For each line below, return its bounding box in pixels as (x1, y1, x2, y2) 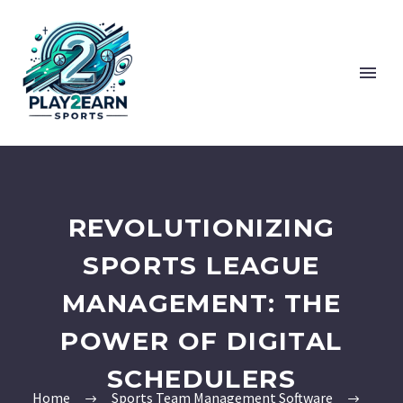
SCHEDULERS (107, 363, 296, 394)
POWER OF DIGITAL (60, 326, 343, 356)
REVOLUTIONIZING (67, 212, 336, 243)
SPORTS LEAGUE (83, 250, 320, 281)
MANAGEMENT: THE (62, 288, 341, 318)
